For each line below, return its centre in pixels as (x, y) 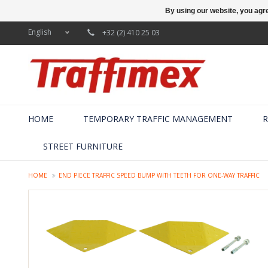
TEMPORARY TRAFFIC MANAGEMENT (158, 118)
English (40, 32)
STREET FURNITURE (83, 146)
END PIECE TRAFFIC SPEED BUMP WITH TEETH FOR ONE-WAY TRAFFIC (159, 175)
